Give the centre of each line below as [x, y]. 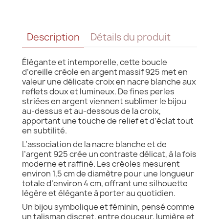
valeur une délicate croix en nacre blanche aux [109, 81]
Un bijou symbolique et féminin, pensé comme [108, 207]
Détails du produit [130, 37]
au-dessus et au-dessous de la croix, [91, 111]
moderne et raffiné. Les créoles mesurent [101, 164]
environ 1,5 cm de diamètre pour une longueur [108, 173]
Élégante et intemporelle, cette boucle [95, 62]
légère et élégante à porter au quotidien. [99, 193]
